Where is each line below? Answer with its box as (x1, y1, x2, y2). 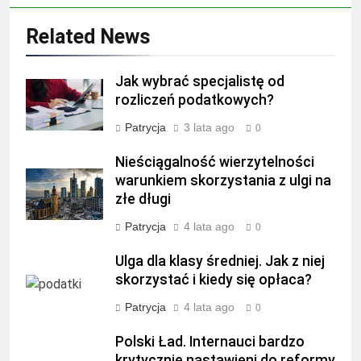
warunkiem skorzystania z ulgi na (115, 172, 331, 189)
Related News (26, 24, 150, 48)
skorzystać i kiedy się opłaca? (115, 271, 312, 288)
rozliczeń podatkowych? (115, 91, 274, 108)
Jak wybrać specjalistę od (115, 73, 284, 89)
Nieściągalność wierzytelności (115, 153, 314, 170)
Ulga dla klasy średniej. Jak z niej (115, 252, 325, 269)
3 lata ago (184, 120, 234, 134)
